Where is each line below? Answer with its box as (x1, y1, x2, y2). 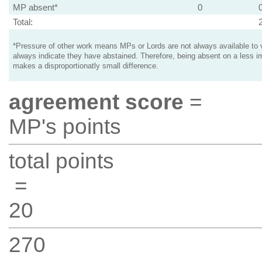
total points (8, 149, 114, 173)
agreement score (8, 90, 184, 114)
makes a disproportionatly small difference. (12, 62, 158, 70)
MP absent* (12, 2, 58, 12)
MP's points (8, 115, 121, 139)
